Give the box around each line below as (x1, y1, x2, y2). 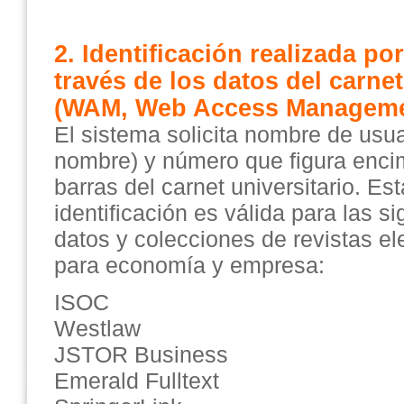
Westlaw (54, 316, 141, 341)
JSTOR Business (54, 342, 228, 367)
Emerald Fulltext (54, 368, 219, 393)
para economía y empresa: (54, 252, 325, 278)
